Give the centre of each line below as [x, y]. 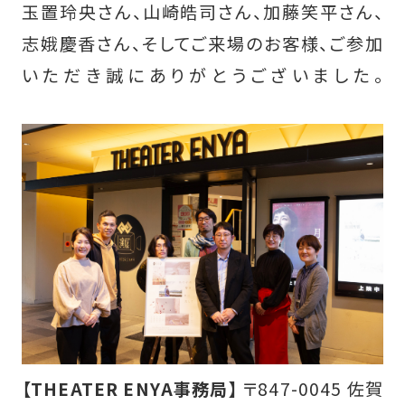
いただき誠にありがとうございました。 [202, 75]
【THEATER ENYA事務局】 [129, 389]
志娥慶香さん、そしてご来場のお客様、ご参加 [202, 43]
